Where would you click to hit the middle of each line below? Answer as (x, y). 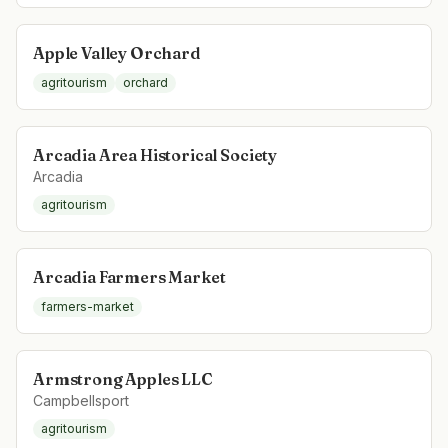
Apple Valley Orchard (117, 53)
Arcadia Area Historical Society (155, 155)
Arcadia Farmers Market (129, 277)
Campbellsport (81, 400)
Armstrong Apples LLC (123, 379)
